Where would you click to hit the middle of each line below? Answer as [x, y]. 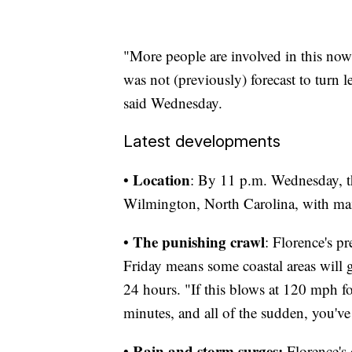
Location [161, 180]
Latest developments [202, 141]
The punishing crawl [199, 242]
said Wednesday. [173, 103]
